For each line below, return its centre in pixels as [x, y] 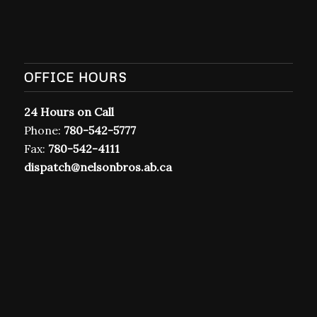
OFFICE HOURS [75, 104]
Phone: [44, 157]
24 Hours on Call [69, 139]
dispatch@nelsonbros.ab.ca [98, 194]
